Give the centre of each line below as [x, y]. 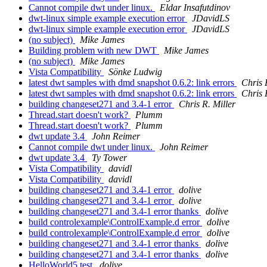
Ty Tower [109, 157]
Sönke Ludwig [135, 72]
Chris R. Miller [207, 104]
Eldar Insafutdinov [195, 7]
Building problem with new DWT [94, 50]
